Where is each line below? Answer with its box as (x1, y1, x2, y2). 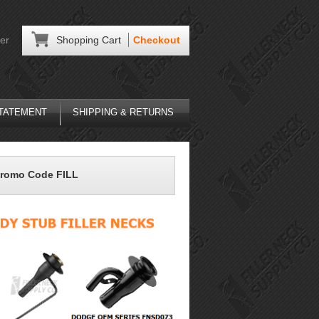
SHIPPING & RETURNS (72, 106, 174, 117)
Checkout (132, 34, 180, 46)
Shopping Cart (56, 34, 121, 46)
